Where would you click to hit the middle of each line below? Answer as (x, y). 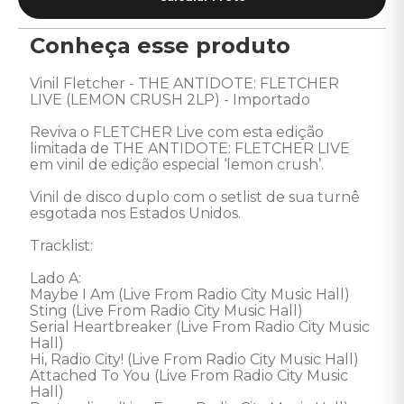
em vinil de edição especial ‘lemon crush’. (179, 165)
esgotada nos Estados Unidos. (137, 213)
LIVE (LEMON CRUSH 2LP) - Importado (170, 100)
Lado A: (57, 278)
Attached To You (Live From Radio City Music (191, 376)
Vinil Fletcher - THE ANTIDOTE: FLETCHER (186, 83)
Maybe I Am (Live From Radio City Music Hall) (192, 294)
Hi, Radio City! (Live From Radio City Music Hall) (194, 359)
